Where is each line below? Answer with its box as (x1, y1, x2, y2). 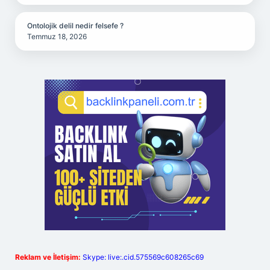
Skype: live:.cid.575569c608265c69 (83, 253, 204, 262)
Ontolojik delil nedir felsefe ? (27, 21, 124, 30)
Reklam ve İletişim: (15, 253, 81, 262)
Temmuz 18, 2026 (27, 32, 87, 41)
